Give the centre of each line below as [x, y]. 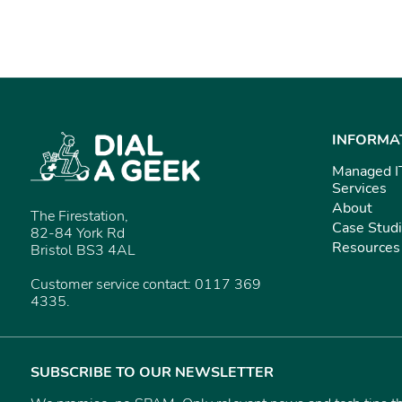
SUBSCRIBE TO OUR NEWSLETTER [152, 373]
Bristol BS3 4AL [83, 251]
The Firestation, [79, 217]
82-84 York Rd [78, 234]
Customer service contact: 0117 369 [146, 285]
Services [359, 188]
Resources [366, 248]
